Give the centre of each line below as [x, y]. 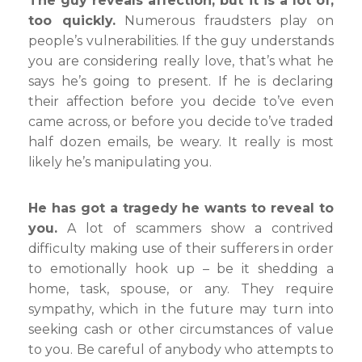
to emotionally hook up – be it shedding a [181, 269]
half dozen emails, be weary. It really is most [181, 142]
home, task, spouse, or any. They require [181, 289]
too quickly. [72, 21]
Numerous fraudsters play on [225, 21]
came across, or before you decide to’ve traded [181, 122]
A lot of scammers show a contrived [196, 228]
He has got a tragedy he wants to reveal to [181, 208]
